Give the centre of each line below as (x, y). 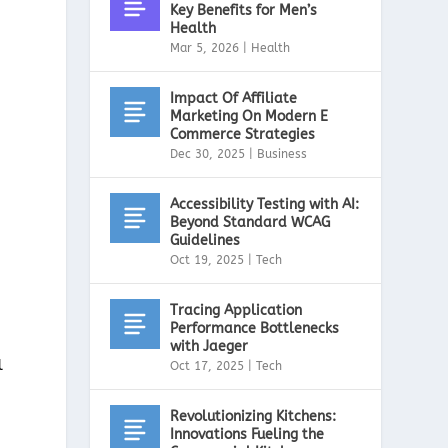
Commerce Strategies (243, 134)
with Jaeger (209, 346)
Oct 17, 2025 (207, 365)
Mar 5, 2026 (205, 47)
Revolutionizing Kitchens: (253, 416)
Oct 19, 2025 (207, 259)
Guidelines (205, 240)
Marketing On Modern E (249, 116)
